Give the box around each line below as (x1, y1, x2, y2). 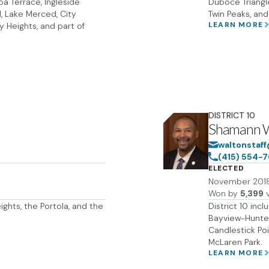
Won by (208, 188, 238, 199)
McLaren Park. (208, 237, 262, 247)
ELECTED (208, 163, 244, 173)
